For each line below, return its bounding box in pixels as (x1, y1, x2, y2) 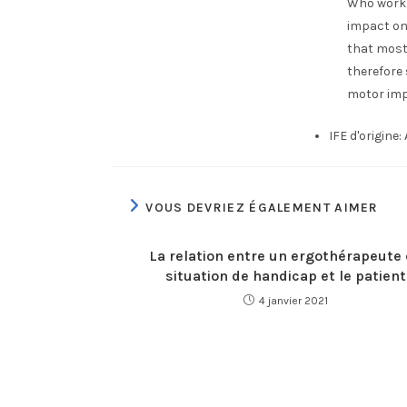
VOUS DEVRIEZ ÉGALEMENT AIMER (145, 200, 379, 215)
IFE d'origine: (329, 128, 402, 144)
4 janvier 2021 (259, 294, 328, 307)
